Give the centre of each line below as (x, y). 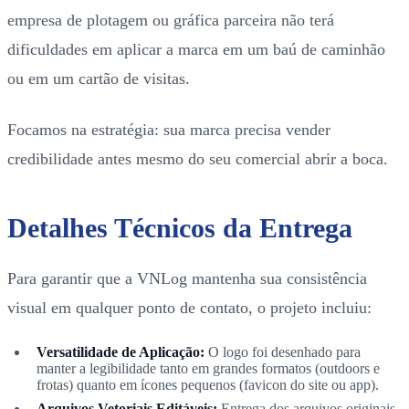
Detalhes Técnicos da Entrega (180, 227)
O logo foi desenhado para (283, 351)
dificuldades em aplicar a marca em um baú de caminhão (196, 49)
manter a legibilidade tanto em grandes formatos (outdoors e (208, 368)
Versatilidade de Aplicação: (121, 351)
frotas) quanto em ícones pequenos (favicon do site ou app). (208, 384)
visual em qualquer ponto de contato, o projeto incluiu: (189, 307)
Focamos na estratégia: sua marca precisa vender (169, 129)
